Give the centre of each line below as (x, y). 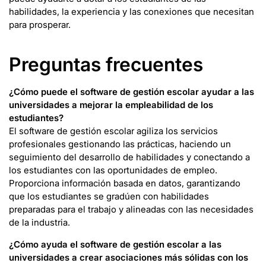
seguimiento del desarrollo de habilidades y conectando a (129, 157)
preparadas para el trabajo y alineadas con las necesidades (131, 210)
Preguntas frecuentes (106, 65)
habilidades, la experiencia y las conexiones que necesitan (132, 11)
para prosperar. (40, 24)
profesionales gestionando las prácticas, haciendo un (120, 144)
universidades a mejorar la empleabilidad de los (111, 105)
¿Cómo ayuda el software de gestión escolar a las (115, 244)
